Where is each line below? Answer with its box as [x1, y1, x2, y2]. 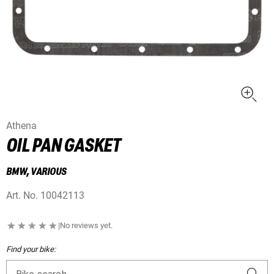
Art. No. [6, 190, 38, 202]
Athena [6, 120, 37, 132]
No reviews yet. [60, 221, 113, 231]
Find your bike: [6, 245, 56, 254]
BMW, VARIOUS [6, 166, 66, 178]
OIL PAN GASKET [6, 136, 120, 157]
